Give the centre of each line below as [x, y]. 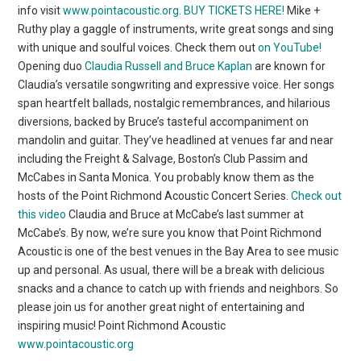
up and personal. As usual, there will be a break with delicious [172, 270]
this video [42, 214]
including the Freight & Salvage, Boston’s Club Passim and [163, 158]
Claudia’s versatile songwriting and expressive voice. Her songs [176, 84]
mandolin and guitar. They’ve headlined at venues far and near [176, 140]
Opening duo [52, 66]
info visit [41, 10]
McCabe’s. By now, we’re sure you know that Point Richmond [170, 232]
